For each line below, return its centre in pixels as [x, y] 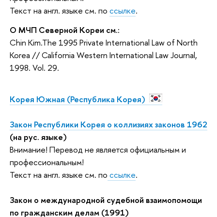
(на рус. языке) [38, 137]
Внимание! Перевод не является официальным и [98, 150]
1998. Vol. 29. [34, 67]
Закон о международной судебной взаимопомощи [106, 200]
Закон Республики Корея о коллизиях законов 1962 [108, 124]
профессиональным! [49, 162]
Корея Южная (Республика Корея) [79, 99]
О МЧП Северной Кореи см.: [66, 30]
